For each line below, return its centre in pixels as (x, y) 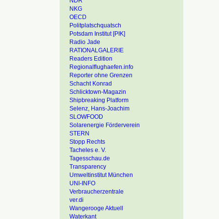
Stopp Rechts (87, 142)
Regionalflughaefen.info (101, 67)
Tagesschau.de (90, 158)
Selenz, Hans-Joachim (99, 109)
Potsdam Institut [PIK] (97, 34)
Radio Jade (85, 42)
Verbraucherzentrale (97, 192)
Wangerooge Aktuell (96, 208)
